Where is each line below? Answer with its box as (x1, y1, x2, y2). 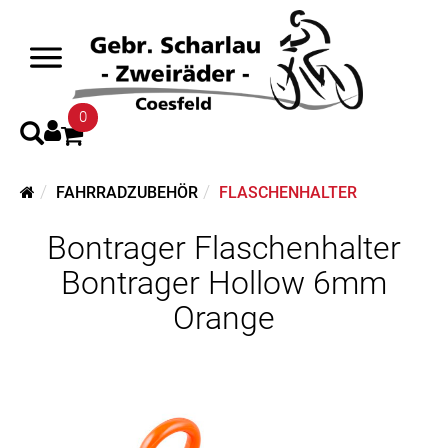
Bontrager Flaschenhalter (47, 229, 401, 267)
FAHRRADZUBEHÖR (56, 183, 198, 202)
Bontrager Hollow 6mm (61, 264, 387, 302)
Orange (173, 299, 275, 337)
